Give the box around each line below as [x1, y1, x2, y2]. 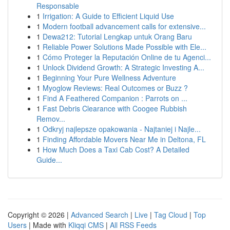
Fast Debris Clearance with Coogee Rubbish [43, 103, 187, 113]
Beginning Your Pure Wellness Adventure [43, 72, 176, 83]
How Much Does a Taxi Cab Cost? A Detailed [43, 144, 189, 155]
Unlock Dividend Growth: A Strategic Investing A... [43, 62, 204, 72]
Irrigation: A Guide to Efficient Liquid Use [43, 11, 174, 21]
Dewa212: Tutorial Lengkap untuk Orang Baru [43, 31, 192, 42]
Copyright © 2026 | [8, 209, 71, 220]
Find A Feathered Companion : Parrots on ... [43, 93, 187, 103]
